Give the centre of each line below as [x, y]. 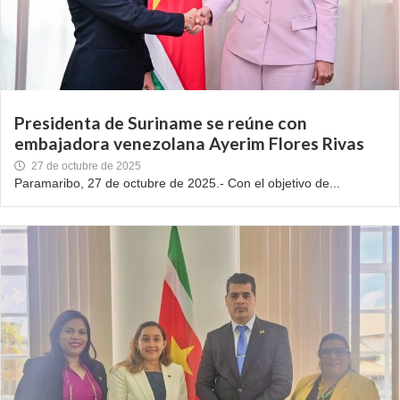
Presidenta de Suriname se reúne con [161, 123]
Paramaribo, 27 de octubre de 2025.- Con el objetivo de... [177, 183]
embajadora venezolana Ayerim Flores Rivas [189, 144]
